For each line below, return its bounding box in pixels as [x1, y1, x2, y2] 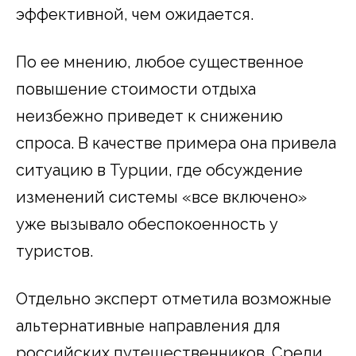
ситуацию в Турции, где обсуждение [16, 161, 303, 180]
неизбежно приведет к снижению [16, 106, 283, 126]
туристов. [16, 242, 93, 261]
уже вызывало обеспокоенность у [16, 215, 278, 234]
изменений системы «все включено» [16, 188, 307, 207]
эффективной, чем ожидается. [16, 5, 253, 25]
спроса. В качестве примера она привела [16, 133, 336, 153]
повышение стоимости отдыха [16, 79, 256, 99]
